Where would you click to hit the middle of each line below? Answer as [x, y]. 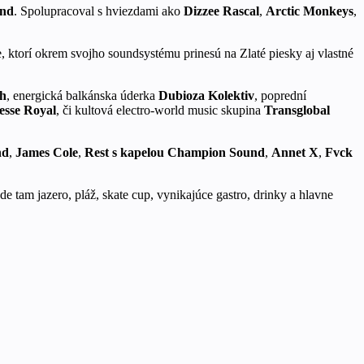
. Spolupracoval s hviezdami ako [99, 11]
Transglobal [297, 110]
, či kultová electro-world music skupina [160, 110]
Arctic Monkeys [310, 11]
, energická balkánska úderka [82, 95]
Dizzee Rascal [221, 11]
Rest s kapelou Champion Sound [175, 152]
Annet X [295, 152]
